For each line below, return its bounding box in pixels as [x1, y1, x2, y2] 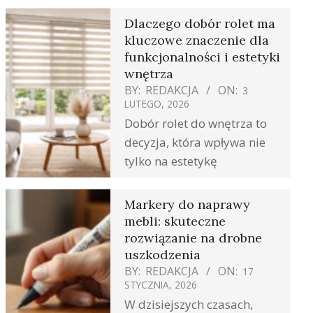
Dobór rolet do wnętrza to [124, 115, 267, 131]
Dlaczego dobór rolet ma [124, 15, 275, 31]
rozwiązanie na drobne [124, 229, 262, 246]
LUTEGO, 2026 [124, 96, 189, 110]
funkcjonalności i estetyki [124, 48, 280, 65]
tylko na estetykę [124, 152, 217, 169]
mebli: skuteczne [124, 212, 226, 229]
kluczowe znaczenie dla [124, 31, 269, 48]
